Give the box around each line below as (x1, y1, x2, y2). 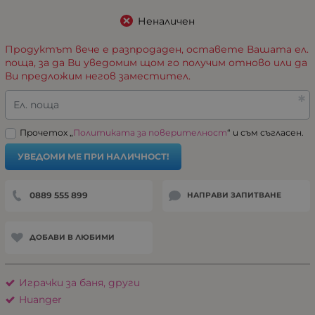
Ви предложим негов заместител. (5, 69, 191, 82)
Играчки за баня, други (19, 276, 140, 289)
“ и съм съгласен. (227, 127, 304, 138)
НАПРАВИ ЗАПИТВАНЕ (186, 191, 281, 200)
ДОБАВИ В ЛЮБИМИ (29, 232, 115, 242)
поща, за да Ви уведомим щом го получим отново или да (5, 56, 307, 69)
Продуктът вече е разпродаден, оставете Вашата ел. (5, 42, 309, 56)
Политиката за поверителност (73, 127, 227, 138)
